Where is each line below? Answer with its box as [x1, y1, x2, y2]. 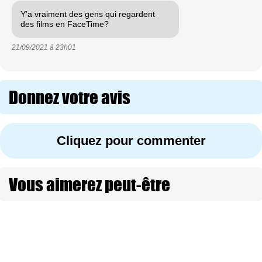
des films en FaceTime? [20, 19, 109, 29]
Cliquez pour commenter [56, 133, 206, 148]
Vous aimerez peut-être [9, 171, 170, 197]
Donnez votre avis [9, 84, 130, 110]
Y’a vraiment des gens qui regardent [20, 9, 155, 19]
